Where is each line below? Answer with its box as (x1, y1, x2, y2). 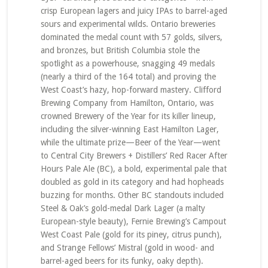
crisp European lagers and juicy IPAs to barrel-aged (40, 6, 227, 16)
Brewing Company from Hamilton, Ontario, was (40, 98, 214, 108)
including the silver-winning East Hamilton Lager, (40, 124, 219, 134)
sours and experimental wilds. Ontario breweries (40, 19, 215, 29)
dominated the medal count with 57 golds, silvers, (40, 32, 223, 42)
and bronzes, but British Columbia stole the (40, 45, 200, 55)
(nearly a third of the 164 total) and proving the (40, 72, 216, 81)
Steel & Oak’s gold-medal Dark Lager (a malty (40, 203, 205, 213)
